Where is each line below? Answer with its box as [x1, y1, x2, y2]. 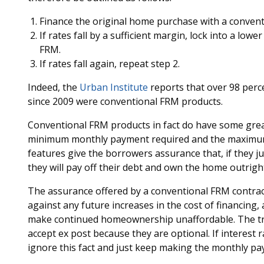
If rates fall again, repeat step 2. [39, 57, 180, 70]
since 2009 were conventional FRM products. [27, 95, 223, 108]
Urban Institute [79, 81, 148, 94]
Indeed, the [27, 81, 80, 94]
